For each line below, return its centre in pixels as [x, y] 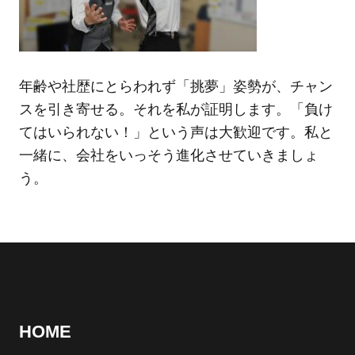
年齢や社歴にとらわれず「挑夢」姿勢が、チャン [176, 87]
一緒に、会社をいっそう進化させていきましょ [168, 156]
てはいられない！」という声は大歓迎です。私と [176, 133]
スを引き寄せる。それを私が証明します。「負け [176, 110]
